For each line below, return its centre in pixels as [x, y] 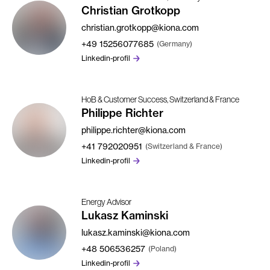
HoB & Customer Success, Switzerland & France [160, 99]
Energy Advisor [106, 202]
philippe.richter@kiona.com [133, 130]
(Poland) [162, 248]
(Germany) [174, 43]
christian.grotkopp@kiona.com [140, 27]
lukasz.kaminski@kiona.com [136, 232]
